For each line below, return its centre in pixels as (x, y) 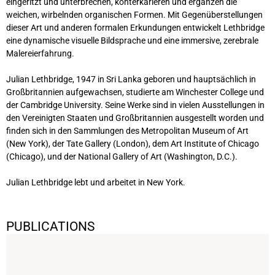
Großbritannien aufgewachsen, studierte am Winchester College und (135, 92)
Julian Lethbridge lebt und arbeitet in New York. (96, 183)
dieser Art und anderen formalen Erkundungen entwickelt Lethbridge (135, 28)
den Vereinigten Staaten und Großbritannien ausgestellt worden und (135, 118)
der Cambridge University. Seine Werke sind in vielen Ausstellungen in (135, 105)
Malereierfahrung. (40, 54)
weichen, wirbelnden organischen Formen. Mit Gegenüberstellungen (134, 15)
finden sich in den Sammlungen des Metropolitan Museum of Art (127, 131)
